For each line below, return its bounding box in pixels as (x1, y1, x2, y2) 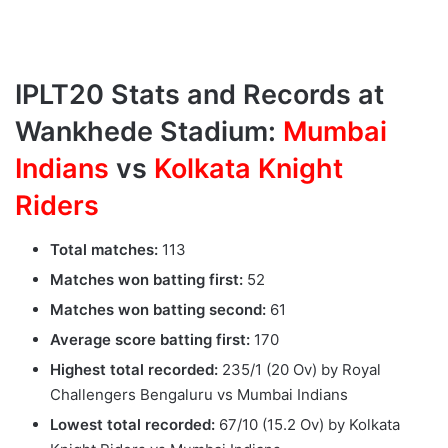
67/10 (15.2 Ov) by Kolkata (215, 415, 400, 435)
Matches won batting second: (50, 300, 266, 320)
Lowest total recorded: (50, 415, 215, 435)
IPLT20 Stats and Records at (15, 77, 384, 111)
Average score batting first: (50, 330, 250, 350)
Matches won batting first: (50, 270, 243, 290)
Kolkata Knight (154, 151, 343, 185)
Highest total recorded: (50, 360, 218, 380)
